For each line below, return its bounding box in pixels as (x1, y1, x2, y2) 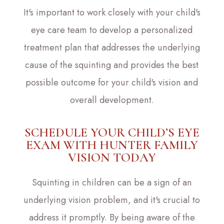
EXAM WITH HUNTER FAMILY (25, 137, 198, 152)
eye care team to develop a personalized (31, 23, 193, 36)
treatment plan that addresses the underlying (23, 40, 200, 54)
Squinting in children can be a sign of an (31, 175, 192, 189)
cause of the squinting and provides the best (25, 58, 199, 71)
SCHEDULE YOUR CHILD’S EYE (24, 124, 199, 140)
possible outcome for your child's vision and (25, 75, 198, 89)
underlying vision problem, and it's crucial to (23, 193, 200, 206)
